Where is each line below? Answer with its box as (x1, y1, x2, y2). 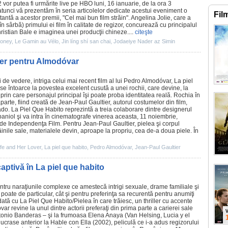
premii (42, 14, 60, 21)
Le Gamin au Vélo (15, 38, 59, 44)
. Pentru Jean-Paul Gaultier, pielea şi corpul (60, 120, 180, 127)
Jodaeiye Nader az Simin (113, 38, 175, 44)
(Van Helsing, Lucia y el (123, 212, 190, 219)
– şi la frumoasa (41, 212, 88, 219)
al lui (107, 77, 124, 84)
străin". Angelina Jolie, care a (109, 14, 191, 21)
